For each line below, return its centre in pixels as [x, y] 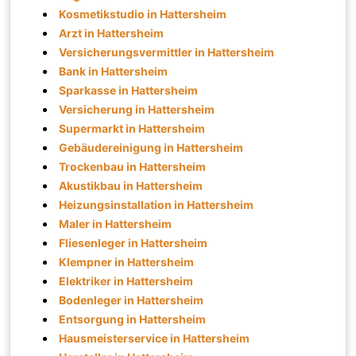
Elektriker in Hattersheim [126, 281]
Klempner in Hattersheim [127, 261]
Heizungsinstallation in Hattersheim [157, 204]
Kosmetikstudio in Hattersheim [143, 14]
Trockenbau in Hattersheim [133, 166]
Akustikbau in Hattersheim [131, 185]
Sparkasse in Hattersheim [129, 90]
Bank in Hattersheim [114, 71]
